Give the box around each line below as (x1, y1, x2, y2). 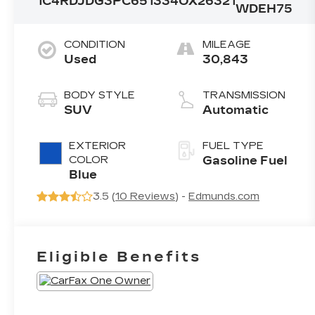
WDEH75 (236, 1, 293, 15)
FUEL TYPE (202, 139, 264, 152)
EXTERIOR (69, 139, 127, 152)
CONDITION (64, 38, 126, 51)
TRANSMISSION (202, 89, 286, 101)
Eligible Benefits (37, 247, 202, 265)
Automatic (202, 103, 269, 117)
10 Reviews (115, 190, 176, 202)
